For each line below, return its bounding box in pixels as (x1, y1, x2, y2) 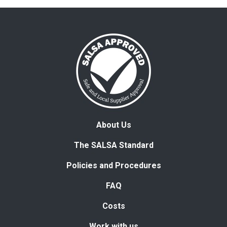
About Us (96, 120, 131, 130)
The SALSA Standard (73, 140, 154, 150)
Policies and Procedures (66, 160, 161, 170)
